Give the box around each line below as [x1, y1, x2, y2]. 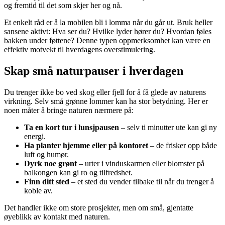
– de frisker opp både [148, 141, 217, 150]
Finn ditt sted [24, 177, 69, 186]
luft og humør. [24, 150, 69, 159]
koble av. [24, 186, 53, 195]
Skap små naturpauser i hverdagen [4, 64, 183, 78]
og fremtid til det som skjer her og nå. [4, 1, 122, 10]
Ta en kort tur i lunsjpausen [24, 123, 119, 132]
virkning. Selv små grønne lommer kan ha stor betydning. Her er [4, 97, 208, 106]
